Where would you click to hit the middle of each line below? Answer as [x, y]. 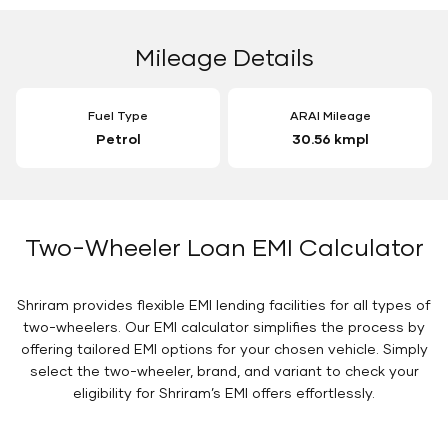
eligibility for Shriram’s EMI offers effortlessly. [224, 393]
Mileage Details [224, 57]
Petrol [118, 139]
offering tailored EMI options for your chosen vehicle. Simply [224, 349]
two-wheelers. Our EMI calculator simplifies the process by [224, 327]
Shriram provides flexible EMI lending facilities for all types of [224, 305]
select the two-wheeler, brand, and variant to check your [224, 371]
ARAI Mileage [330, 116]
